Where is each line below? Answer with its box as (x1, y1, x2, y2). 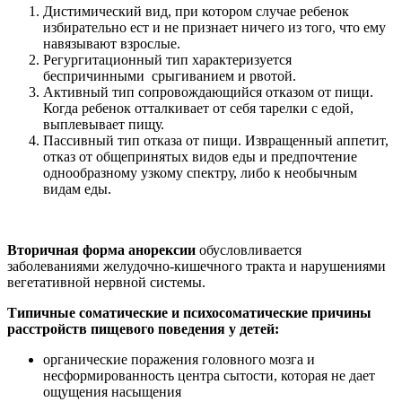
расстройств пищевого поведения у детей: (7, 320, 279, 336)
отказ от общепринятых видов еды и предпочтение (43, 148, 357, 164)
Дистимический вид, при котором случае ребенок (43, 3, 349, 19)
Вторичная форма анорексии (7, 241, 196, 258)
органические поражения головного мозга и (43, 351, 315, 367)
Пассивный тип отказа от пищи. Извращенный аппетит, (43, 132, 389, 148)
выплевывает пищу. (43, 116, 164, 132)
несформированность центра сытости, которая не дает (43, 367, 375, 383)
